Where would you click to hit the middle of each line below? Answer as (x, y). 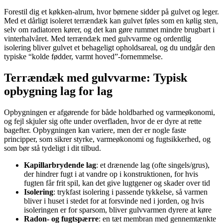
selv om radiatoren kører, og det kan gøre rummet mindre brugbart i (109, 30)
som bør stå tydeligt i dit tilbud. (53, 148)
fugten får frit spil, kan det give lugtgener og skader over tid (117, 183)
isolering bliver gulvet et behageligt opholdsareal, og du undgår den (110, 48)
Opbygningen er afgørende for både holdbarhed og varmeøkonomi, (110, 112)
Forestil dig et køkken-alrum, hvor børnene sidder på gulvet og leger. (111, 12)
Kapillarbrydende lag (60, 165)
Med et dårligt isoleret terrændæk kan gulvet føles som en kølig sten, (111, 21)
